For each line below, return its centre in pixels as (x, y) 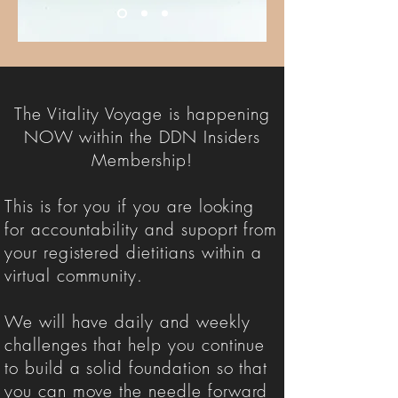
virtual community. (77, 275)
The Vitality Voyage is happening (142, 114)
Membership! (142, 160)
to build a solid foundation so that (136, 368)
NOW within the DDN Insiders (142, 137)
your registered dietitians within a (134, 252)
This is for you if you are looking (130, 206)
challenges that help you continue (135, 345)
